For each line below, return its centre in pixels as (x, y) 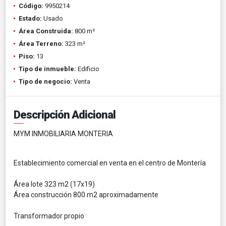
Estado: (30, 18)
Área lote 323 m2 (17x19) (54, 184)
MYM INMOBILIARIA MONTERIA (64, 133)
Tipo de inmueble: (47, 69)
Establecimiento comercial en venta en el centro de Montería (110, 163)
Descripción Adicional (65, 115)
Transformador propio (49, 216)
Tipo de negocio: (45, 81)
